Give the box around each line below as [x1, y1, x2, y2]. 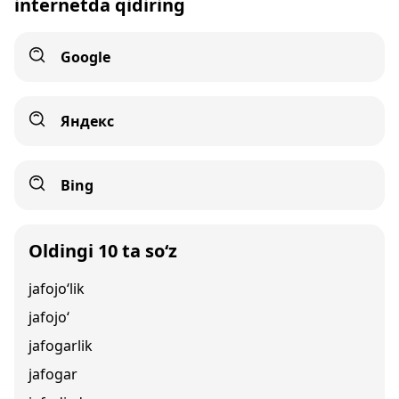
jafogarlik [28, 336, 93, 355]
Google [61, 47, 110, 67]
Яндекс [61, 111, 114, 131]
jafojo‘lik [28, 279, 85, 298]
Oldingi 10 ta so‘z [28, 239, 177, 263]
